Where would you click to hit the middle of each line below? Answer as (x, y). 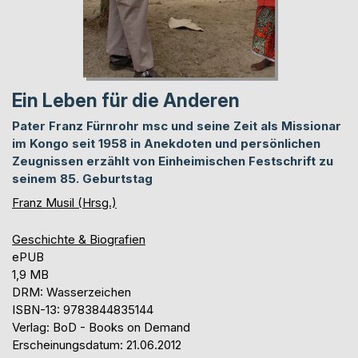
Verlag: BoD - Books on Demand (101, 327)
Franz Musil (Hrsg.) (64, 202)
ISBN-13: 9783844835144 (83, 309)
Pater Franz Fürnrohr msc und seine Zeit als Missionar (177, 125)
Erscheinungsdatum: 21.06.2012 (97, 344)
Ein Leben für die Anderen (126, 100)
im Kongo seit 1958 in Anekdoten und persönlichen (166, 143)
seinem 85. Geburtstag (82, 178)
